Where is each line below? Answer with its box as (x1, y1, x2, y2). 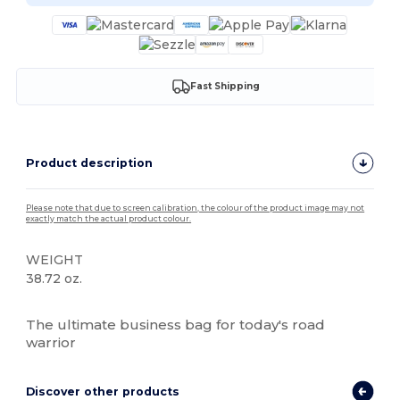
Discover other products (26, 384, 180, 398)
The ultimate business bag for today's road (26, 315, 326, 333)
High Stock (31, 301, 84, 313)
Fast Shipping (189, 80, 260, 93)
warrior (26, 333, 77, 351)
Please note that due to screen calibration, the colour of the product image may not (26, 203, 365, 212)
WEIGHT (26, 251, 84, 268)
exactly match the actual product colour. (26, 213, 192, 223)
